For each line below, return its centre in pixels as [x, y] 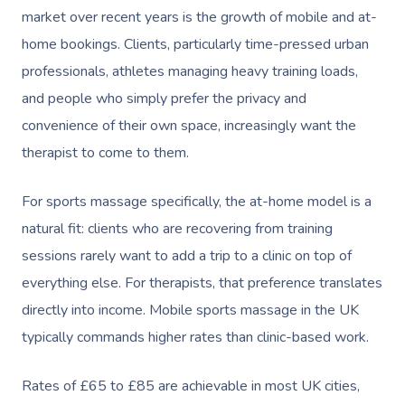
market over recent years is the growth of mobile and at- [199, 17]
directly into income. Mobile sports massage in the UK [190, 310]
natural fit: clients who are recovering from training [177, 228]
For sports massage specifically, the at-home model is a [197, 201]
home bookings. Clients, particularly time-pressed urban [195, 44]
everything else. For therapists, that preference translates [202, 283]
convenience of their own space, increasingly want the [189, 125]
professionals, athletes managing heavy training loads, [190, 71]
